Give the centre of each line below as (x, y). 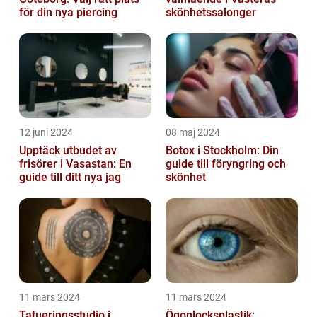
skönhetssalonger (211, 12)
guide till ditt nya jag (70, 177)
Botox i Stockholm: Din (222, 150)
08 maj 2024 (193, 132)
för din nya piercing (68, 12)
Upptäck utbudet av (68, 150)
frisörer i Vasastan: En (75, 163)
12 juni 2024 (46, 132)
